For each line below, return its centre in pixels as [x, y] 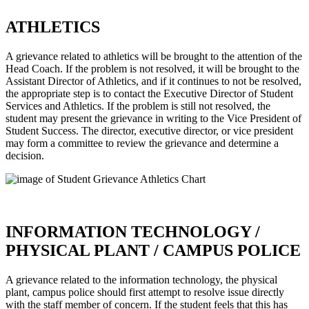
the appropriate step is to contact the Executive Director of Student [149, 94]
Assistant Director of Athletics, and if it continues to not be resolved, [153, 81]
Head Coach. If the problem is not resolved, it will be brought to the [152, 69]
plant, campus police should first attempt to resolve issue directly [145, 292]
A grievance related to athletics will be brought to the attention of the [154, 57]
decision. [25, 156]
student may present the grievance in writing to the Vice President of [153, 119]
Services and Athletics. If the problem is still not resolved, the [138, 106]
